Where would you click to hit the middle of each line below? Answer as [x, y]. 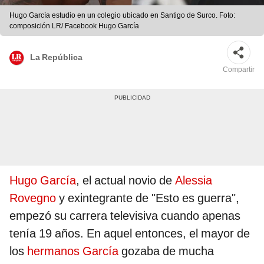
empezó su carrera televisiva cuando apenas [125, 216]
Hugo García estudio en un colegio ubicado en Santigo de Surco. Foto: [122, 16]
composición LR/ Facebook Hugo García [74, 26]
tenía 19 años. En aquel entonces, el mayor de [130, 234]
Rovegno [33, 198]
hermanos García [73, 251]
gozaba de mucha [166, 251]
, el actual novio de [126, 181]
